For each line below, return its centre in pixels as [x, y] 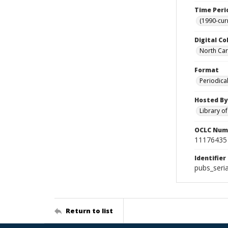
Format [207, 70]
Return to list [89, 210]
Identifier [210, 158]
